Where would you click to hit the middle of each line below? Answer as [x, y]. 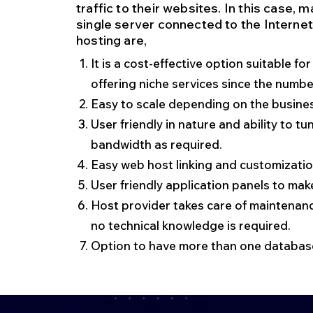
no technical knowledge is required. [191, 225]
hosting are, [112, 40]
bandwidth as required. [156, 144]
